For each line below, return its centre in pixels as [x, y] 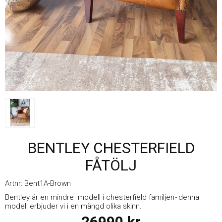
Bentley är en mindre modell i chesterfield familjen [90, 197]
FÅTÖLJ [111, 166]
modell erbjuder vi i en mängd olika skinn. [73, 206]
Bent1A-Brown [48, 184]
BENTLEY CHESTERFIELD [111, 148]
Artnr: [15, 184]
